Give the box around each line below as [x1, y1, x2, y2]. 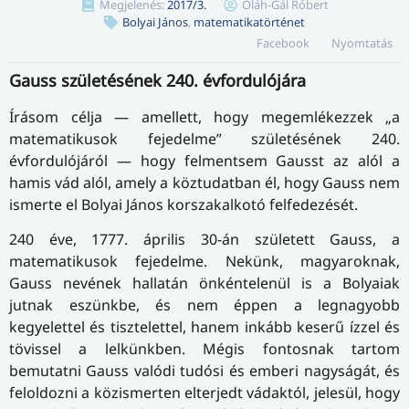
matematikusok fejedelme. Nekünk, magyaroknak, [9, 251, 400, 272]
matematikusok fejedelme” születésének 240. [9, 128, 400, 149]
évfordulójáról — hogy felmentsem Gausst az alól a [9, 150, 400, 171]
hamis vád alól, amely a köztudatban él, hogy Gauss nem [9, 172, 400, 193]
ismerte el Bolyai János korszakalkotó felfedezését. [9, 194, 358, 215]
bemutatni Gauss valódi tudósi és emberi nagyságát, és [9, 361, 400, 382]
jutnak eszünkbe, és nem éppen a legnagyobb [9, 295, 400, 316]
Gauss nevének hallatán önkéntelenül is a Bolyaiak [9, 273, 400, 294]
